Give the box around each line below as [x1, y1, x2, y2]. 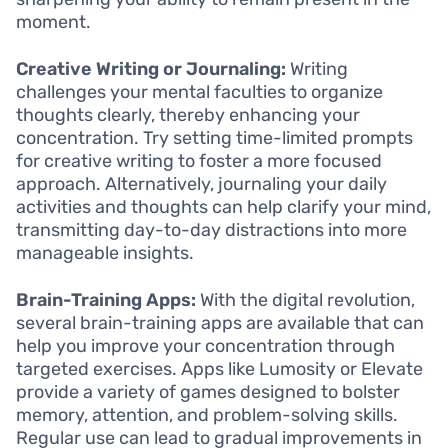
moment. [16, 10, 91, 33]
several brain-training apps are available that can [16, 311, 424, 334]
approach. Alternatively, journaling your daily [16, 172, 387, 195]
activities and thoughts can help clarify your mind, [16, 195, 431, 218]
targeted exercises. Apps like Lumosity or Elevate [16, 357, 423, 380]
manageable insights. [16, 241, 194, 264]
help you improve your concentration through [16, 334, 395, 357]
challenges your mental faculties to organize [16, 80, 383, 103]
